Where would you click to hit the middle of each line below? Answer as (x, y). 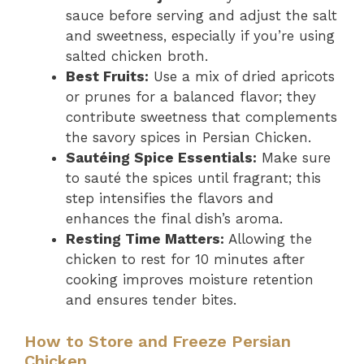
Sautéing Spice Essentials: (161, 158)
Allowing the (268, 239)
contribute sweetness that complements (201, 117)
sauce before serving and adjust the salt (201, 15)
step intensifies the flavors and (170, 198)
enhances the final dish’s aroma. (174, 219)
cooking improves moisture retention (190, 279)
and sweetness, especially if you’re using (200, 36)
